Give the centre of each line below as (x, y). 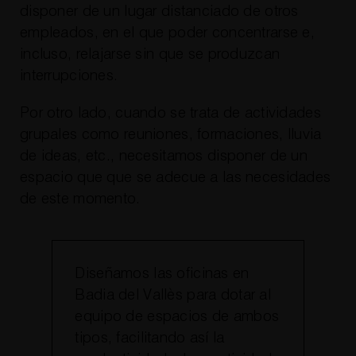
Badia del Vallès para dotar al (173, 296)
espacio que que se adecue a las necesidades (175, 177)
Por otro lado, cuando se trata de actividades (170, 113)
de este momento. (80, 199)
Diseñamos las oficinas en (162, 274)
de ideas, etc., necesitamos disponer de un (163, 156)
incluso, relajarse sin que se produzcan (150, 54)
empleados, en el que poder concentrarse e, (167, 33)
